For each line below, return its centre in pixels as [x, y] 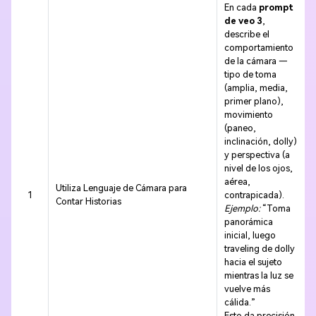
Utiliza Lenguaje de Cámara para [121, 188]
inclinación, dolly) [260, 142]
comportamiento [259, 48]
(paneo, [240, 128]
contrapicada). [254, 195]
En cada [241, 8]
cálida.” [239, 303]
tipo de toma [250, 75]
